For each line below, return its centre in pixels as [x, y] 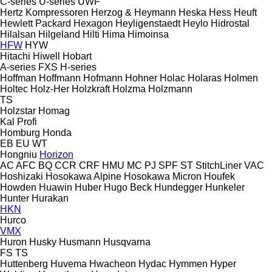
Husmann [80, 242]
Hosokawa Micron [163, 176]
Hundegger [178, 187]
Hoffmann [60, 78]
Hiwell [46, 56]
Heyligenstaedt [148, 23]
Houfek [219, 176]
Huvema [69, 263]
